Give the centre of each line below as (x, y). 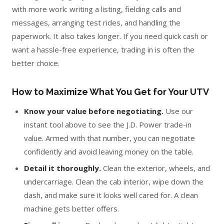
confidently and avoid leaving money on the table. (109, 151)
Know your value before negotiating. (94, 111)
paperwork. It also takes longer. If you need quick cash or (110, 36)
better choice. (36, 63)
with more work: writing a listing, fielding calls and (96, 9)
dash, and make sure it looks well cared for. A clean (111, 195)
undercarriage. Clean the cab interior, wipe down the (114, 181)
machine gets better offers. (71, 208)
